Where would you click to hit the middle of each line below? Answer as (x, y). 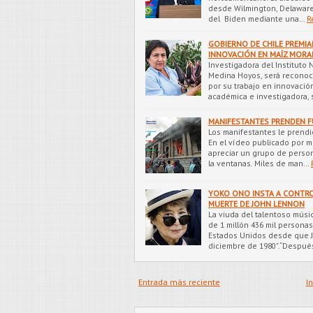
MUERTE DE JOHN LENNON (256, 203)
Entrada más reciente (179, 282)
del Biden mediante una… (256, 18)
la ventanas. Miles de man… (259, 163)
